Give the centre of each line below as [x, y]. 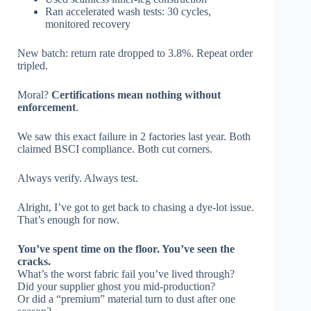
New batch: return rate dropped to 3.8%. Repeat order [135, 53]
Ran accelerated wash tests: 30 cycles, [128, 12]
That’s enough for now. [68, 220]
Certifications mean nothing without [136, 95]
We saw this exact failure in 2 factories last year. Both [134, 137]
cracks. [34, 262]
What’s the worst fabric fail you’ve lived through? [126, 274]
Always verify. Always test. [78, 178]
